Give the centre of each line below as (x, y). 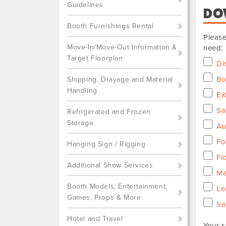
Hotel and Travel (95, 219)
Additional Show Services (110, 165)
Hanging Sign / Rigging (106, 144)
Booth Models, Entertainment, (117, 186)
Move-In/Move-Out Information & (122, 47)
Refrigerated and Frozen (109, 112)
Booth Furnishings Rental (110, 26)
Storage (80, 123)
